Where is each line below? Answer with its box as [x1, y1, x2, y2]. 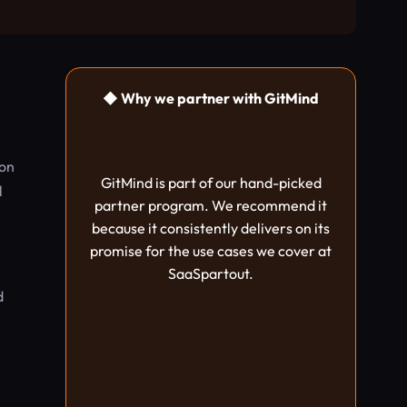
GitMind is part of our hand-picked [100, 174, 322, 192]
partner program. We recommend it [94, 196, 327, 214]
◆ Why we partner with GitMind [103, 89, 319, 107]
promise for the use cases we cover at [90, 242, 332, 260]
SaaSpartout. [168, 264, 253, 283]
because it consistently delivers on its [92, 219, 330, 237]
